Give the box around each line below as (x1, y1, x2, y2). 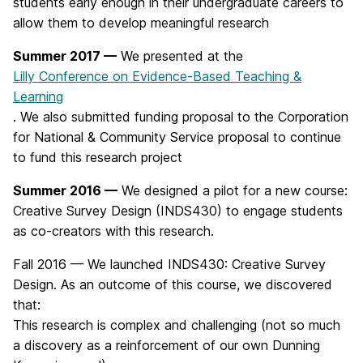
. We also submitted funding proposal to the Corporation (13, 109, 348, 125)
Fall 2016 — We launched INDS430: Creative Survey (13, 256, 326, 272)
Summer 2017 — (13, 48, 117, 64)
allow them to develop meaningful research (13, 15, 269, 31)
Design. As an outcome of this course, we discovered (13, 276, 332, 293)
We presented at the (117, 48, 243, 64)
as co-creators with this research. (13, 223, 214, 239)
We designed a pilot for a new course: (117, 182, 348, 199)
